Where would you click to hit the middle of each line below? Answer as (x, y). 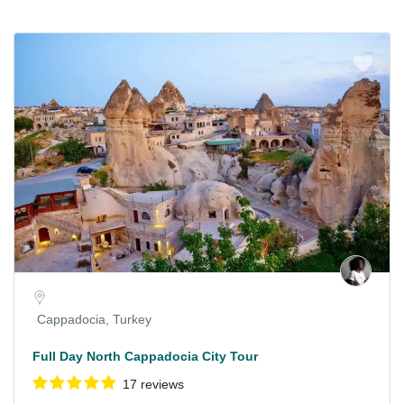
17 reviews (153, 385)
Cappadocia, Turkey (94, 320)
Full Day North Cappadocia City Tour (145, 357)
